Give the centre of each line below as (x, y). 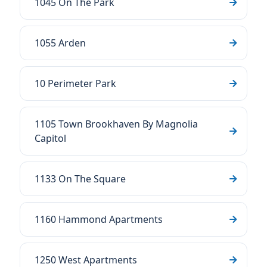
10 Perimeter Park (75, 83)
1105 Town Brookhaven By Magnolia (116, 124)
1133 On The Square (80, 179)
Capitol (50, 138)
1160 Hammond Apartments (99, 219)
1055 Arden (60, 43)
